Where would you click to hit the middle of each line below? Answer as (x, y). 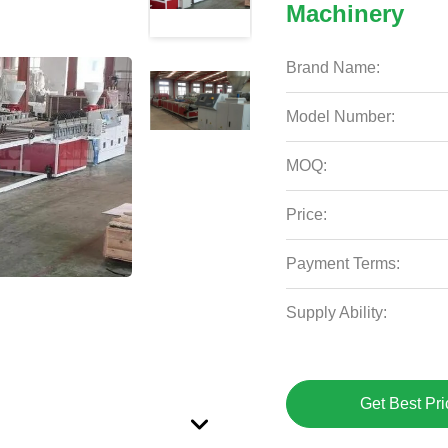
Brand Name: (333, 67)
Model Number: (341, 116)
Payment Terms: (343, 263)
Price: (307, 214)
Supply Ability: (337, 312)
